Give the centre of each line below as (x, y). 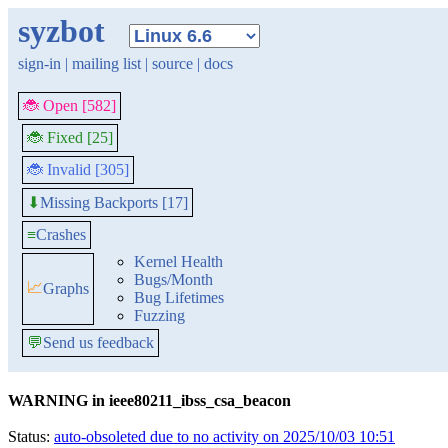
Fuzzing (159, 315)
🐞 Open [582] (69, 105)
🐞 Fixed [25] (70, 137)
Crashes (61, 234)
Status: (31, 436)
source (172, 63)
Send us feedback (98, 342)
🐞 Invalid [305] (78, 169)
